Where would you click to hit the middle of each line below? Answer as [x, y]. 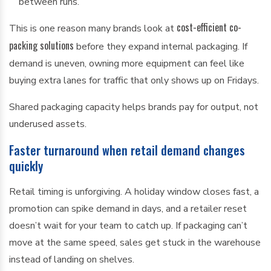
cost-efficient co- [209, 27]
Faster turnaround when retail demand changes [127, 150]
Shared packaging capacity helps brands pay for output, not [134, 107]
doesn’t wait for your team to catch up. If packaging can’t [128, 226]
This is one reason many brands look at [93, 28]
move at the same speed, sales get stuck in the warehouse [135, 243]
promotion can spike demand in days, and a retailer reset [128, 209]
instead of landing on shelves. [72, 260]
